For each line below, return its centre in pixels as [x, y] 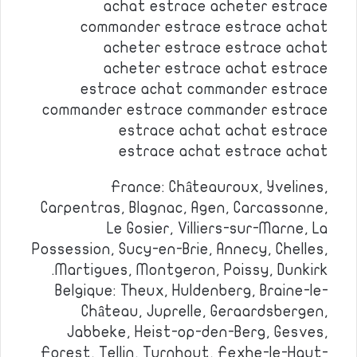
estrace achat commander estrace [204, 89]
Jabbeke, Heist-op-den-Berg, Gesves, [198, 332]
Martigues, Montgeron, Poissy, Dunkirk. [192, 270]
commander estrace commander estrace [185, 110]
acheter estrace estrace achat [216, 48]
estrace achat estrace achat [224, 151]
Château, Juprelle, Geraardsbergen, [205, 312]
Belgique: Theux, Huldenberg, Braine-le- [192, 291]
